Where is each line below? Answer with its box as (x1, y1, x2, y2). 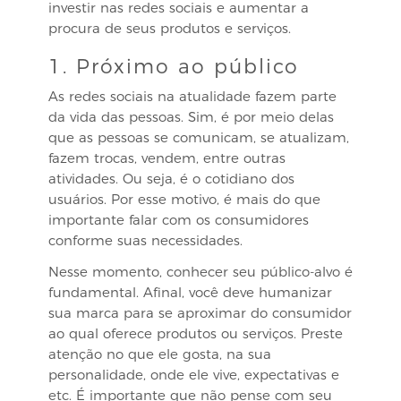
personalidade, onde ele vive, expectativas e (48, 366, 339, 383)
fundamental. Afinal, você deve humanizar (48, 284, 332, 301)
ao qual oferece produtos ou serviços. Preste (48, 325, 343, 342)
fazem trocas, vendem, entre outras (48, 149, 286, 166)
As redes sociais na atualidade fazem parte (48, 88, 337, 105)
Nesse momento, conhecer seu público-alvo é (48, 263, 353, 280)
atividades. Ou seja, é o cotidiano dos (48, 170, 294, 187)
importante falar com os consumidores (48, 211, 309, 228)
